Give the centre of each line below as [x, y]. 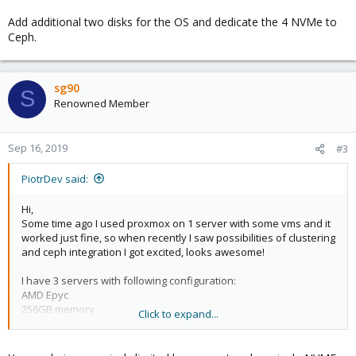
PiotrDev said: [55, 178]
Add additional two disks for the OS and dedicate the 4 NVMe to [172, 21]
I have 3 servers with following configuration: [129, 280]
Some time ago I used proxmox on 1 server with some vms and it [176, 223]
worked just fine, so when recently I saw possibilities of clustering [178, 237]
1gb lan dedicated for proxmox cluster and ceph [137, 337]
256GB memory [58, 309]
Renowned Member [102, 103]
